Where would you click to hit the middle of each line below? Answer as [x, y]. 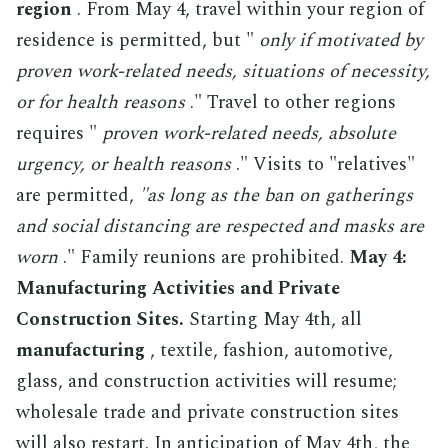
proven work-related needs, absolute [249, 133]
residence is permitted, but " [137, 40]
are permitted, [77, 195]
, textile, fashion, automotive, [269, 350]
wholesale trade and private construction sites [207, 412]
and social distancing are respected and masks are [220, 226]
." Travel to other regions [290, 102]
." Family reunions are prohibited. [203, 257]
